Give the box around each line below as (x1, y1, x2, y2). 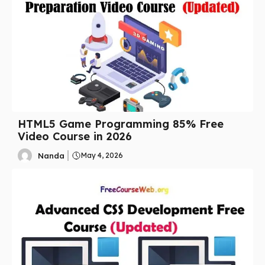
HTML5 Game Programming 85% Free (18, 117, 224, 131)
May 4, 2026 (80, 151, 123, 160)
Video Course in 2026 (18, 130, 132, 144)
